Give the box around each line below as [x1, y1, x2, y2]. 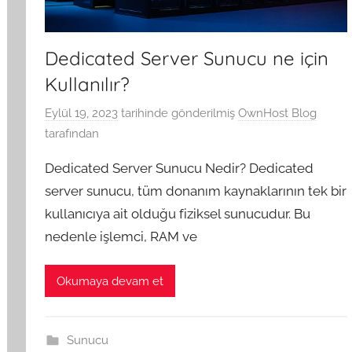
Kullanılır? [45, 71, 130, 96]
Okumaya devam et [57, 273, 164, 288]
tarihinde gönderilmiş [118, 106, 236, 121]
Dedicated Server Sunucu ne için [45, 46, 329, 70]
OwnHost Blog [238, 106, 317, 121]
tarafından [45, 126, 100, 141]
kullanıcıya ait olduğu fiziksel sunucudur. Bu [45, 206, 311, 222]
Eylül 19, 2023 [45, 106, 119, 121]
